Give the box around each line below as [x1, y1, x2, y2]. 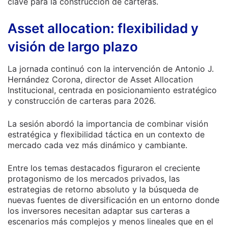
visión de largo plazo [8, 39, 138, 54]
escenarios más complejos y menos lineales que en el [8, 216, 213, 226]
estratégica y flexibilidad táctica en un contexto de [8, 129, 205, 139]
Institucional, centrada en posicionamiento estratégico [8, 85, 217, 95]
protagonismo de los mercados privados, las [8, 174, 180, 184]
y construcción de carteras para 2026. [8, 96, 156, 106]
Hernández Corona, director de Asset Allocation [8, 74, 193, 84]
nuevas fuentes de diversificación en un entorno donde [8, 195, 219, 205]
